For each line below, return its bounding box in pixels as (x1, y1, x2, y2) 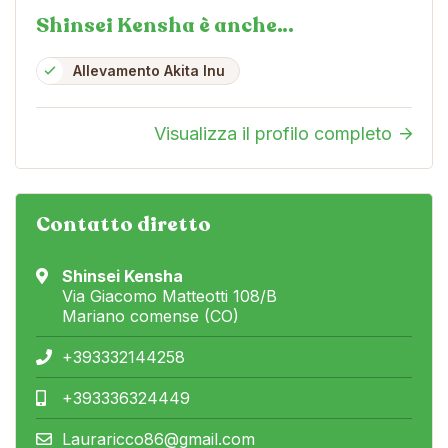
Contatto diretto (36, 210, 211, 238)
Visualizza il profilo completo (154, 122, 392, 144)
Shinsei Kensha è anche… (36, 11, 294, 39)
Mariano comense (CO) (62, 305, 239, 326)
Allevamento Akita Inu (73, 61, 225, 79)
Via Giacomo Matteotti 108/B (62, 285, 277, 306)
